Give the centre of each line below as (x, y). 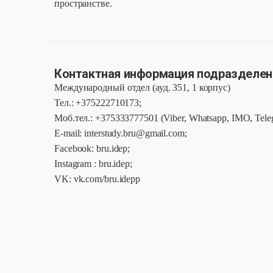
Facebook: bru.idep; (92, 148)
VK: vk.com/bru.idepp (97, 179)
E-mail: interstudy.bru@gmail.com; (121, 133)
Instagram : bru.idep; (93, 163)
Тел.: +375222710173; (99, 102)
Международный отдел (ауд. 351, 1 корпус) (142, 87)
